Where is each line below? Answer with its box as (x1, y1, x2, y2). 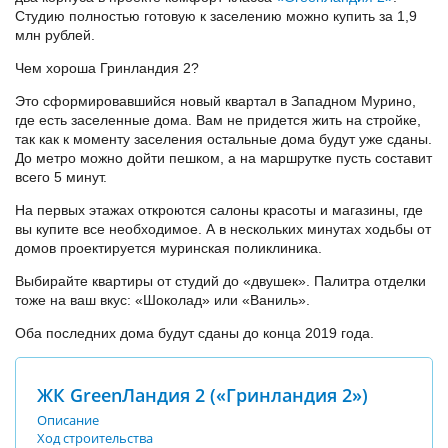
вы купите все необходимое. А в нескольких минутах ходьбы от (15, 221, 431, 237)
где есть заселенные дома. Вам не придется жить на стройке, (15, 112, 421, 128)
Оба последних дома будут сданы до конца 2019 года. (15, 325, 374, 341)
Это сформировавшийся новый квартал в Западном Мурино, (15, 93, 416, 109)
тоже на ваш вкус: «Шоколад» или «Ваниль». (15, 292, 310, 308)
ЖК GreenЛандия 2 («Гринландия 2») (37, 383, 368, 407)
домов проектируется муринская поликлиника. (15, 240, 322, 256)
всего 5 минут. (15, 169, 107, 185)
